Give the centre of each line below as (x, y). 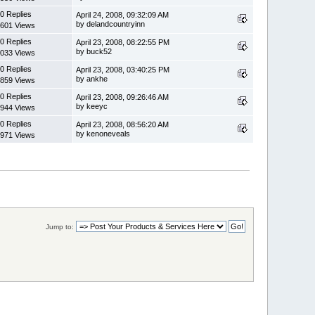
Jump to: (59, 226)
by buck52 (94, 51)
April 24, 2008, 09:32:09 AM (123, 14)
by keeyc (92, 106)
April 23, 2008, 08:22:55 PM (123, 42)
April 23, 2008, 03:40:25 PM (123, 69)
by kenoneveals (103, 133)
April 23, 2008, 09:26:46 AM (123, 97)
